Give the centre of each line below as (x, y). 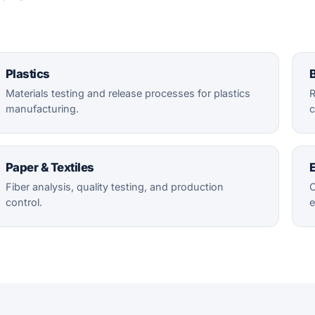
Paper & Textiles (50, 168)
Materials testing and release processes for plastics (128, 94)
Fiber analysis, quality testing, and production (115, 187)
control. (24, 202)
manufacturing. (43, 109)
